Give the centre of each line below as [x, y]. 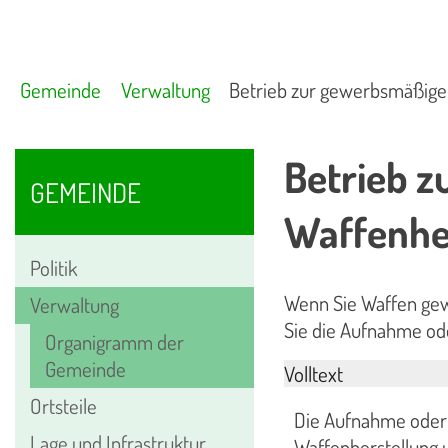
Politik [53, 267]
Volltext [313, 373]
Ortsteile [63, 405]
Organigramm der [114, 341]
